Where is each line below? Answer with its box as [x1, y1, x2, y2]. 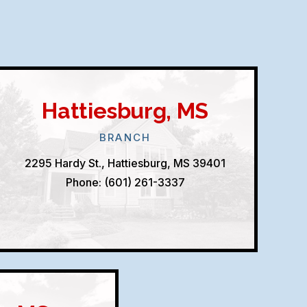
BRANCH [99, 130, 151, 144]
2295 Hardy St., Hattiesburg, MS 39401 [25, 156, 226, 170]
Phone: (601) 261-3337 [65, 175, 185, 189]
